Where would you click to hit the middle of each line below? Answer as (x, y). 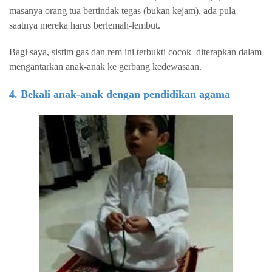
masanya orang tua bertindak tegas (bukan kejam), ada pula (122, 11)
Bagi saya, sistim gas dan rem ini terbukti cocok (100, 52)
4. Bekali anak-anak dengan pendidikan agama (120, 94)
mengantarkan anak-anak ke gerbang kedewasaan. (107, 66)
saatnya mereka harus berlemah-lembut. (85, 25)
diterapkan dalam (229, 52)
